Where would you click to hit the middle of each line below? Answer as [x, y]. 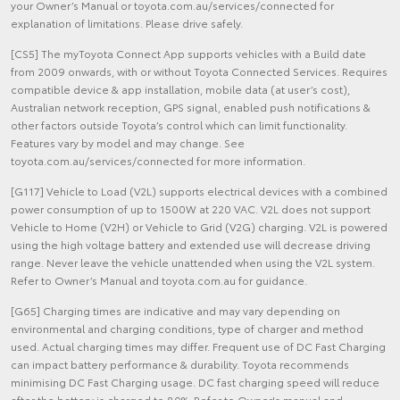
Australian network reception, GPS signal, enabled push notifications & [191, 107]
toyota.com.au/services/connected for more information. [158, 161]
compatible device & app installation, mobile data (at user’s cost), [180, 89]
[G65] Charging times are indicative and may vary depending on [175, 311]
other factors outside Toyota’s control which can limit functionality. [179, 125]
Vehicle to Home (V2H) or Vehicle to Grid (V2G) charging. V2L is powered [199, 227]
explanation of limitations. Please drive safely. [127, 23]
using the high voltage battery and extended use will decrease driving [191, 245]
